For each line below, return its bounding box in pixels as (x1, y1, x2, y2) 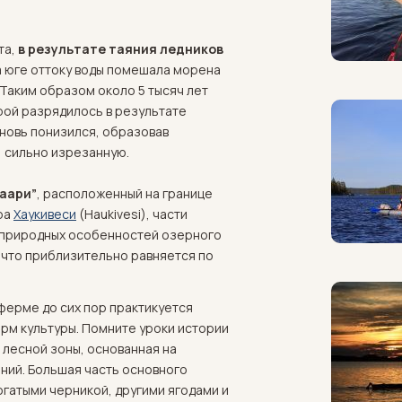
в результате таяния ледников (18, 40, 223, 57)
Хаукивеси (13, 205, 76, 223)
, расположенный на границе (37, 185, 213, 202)
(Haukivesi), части (76, 205, 188, 223)
